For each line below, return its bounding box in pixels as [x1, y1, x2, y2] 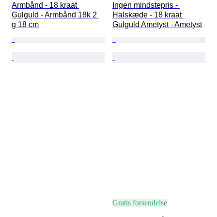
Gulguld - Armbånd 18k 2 [12, 11, 99, 19]
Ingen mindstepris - [112, 1, 180, 10]
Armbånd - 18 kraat [12, 1, 79, 10]
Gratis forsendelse [112, 199, 167, 207]
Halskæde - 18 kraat [112, 11, 184, 19]
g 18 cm [12, 20, 39, 29]
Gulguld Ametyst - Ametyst [112, 20, 202, 29]
